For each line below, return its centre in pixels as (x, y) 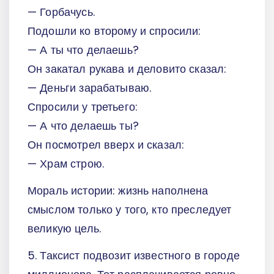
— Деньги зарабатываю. (90, 88)
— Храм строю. (66, 164)
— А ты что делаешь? (83, 50)
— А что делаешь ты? (83, 126)
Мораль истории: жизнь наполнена (118, 190)
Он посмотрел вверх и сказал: (108, 145)
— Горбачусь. (61, 12)
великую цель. (64, 228)
